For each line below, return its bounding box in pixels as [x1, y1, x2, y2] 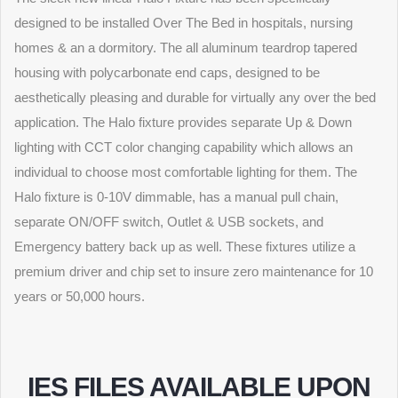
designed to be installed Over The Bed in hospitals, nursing [14, 15, 353, 30]
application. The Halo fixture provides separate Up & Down [14, 115, 352, 130]
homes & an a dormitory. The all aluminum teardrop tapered [14, 40, 357, 55]
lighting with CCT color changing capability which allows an [14, 139, 353, 155]
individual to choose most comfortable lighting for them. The [14, 164, 357, 179]
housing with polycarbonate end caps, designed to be [14, 65, 320, 80]
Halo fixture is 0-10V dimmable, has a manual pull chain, [14, 189, 338, 204]
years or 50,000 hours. [14, 289, 145, 304]
